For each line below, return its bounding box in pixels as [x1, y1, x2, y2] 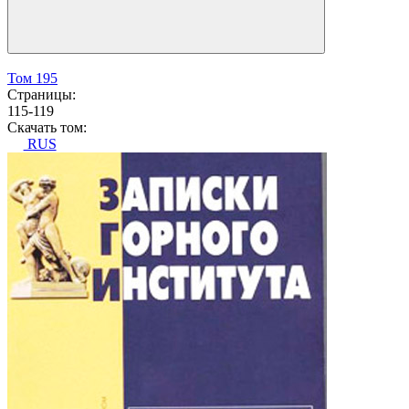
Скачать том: [7, 120, 87, 136]
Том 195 [7, 70, 58, 87]
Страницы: [7, 87, 76, 103]
